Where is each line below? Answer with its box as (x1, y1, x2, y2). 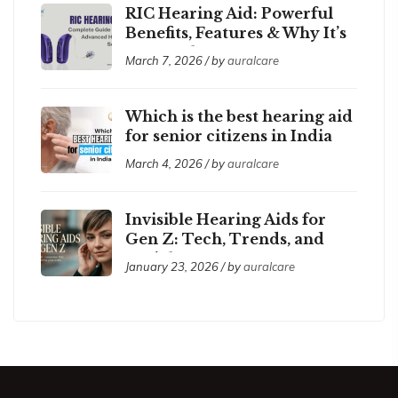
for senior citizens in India (125, 126, 332, 145)
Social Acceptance (125, 249, 268, 267)
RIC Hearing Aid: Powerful (125, 4, 333, 22)
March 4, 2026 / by (125, 155, 227, 171)
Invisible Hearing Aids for (125, 210, 326, 228)
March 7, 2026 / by (125, 52, 227, 68)
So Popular (125, 43, 212, 61)
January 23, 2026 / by (125, 259, 243, 274)
